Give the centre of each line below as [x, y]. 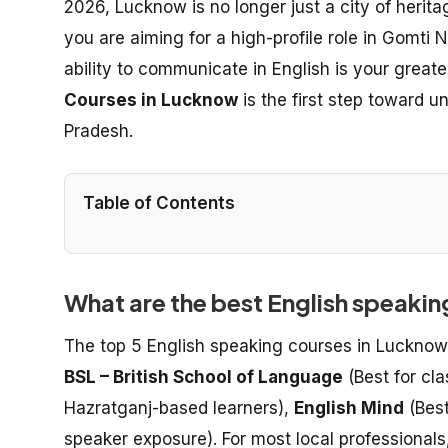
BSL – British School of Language [203, 376]
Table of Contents [159, 202]
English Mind [349, 407]
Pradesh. [98, 131]
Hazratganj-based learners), [179, 407]
